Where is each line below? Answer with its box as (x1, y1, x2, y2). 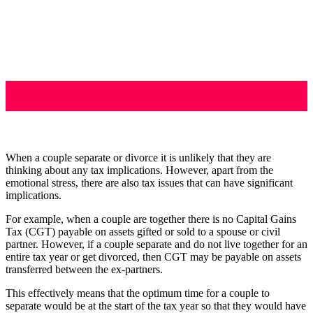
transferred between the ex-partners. (6, 263, 163, 275)
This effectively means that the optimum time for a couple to (6, 286, 270, 299)
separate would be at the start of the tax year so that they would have (6, 299, 306, 312)
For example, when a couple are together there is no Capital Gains (6, 212, 296, 225)
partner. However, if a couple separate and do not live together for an (6, 238, 307, 250)
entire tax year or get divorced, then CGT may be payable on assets (6, 250, 301, 263)
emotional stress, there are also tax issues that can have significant (6, 176, 293, 189)
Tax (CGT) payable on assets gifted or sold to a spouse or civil (6, 225, 280, 238)
